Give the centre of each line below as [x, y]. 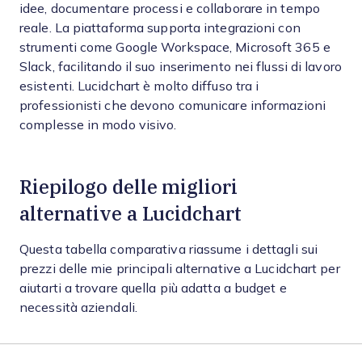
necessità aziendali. [78, 307]
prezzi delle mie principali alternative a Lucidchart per [180, 269]
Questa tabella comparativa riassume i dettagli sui [168, 249]
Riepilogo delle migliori [128, 187]
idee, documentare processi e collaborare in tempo [170, 8]
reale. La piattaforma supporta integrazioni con [160, 28]
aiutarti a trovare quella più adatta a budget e [153, 288]
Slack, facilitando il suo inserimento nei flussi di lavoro [181, 67]
